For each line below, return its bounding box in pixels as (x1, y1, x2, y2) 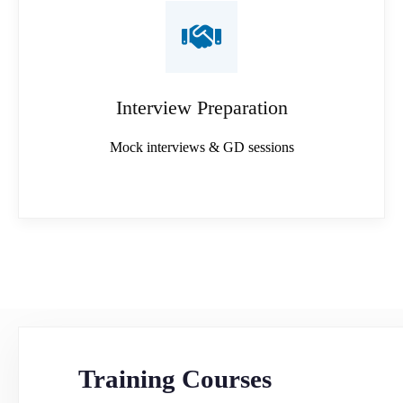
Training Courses (78, 363, 272, 393)
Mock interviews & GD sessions (109, 139, 294, 155)
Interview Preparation (115, 95, 288, 119)
